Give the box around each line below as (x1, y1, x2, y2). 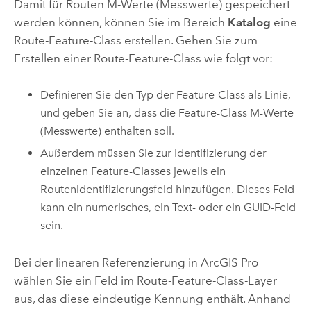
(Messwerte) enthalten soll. (40, 124, 175, 137)
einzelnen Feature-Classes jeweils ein (40, 165, 226, 178)
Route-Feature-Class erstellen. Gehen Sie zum (13, 33, 258, 48)
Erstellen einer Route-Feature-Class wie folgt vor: (13, 51, 273, 66)
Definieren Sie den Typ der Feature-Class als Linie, (40, 87, 292, 101)
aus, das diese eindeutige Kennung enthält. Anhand (13, 291, 291, 305)
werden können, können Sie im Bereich (13, 15, 228, 30)
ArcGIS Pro (200, 255, 258, 269)
